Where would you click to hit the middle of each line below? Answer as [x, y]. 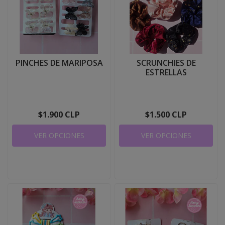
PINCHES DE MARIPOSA [59, 63]
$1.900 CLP [59, 115]
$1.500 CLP [166, 115]
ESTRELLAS [166, 72]
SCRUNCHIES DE [166, 63]
